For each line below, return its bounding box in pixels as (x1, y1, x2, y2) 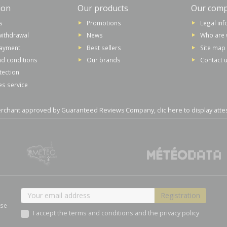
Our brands (87, 55, 121, 64)
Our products (78, 2, 129, 14)
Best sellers (87, 43, 122, 52)
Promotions (87, 18, 122, 27)
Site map (200, 43, 225, 52)
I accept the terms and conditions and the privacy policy (32, 208, 199, 217)
